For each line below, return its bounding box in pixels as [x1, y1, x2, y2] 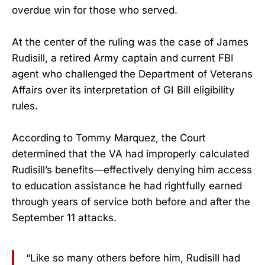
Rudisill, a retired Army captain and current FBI [12, 52, 234, 64]
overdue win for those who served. [12, 4, 177, 16]
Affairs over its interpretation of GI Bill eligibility [12, 84, 235, 96]
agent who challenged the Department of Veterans [12, 68, 253, 80]
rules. [12, 100, 38, 112]
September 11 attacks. [12, 212, 117, 224]
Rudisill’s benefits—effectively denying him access [12, 164, 252, 176]
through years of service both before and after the [12, 196, 250, 208]
